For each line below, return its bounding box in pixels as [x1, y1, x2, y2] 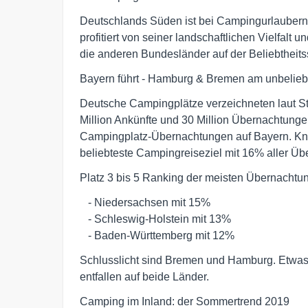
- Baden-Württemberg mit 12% [88, 230, 234, 241]
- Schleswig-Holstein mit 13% [80, 213, 88, 225]
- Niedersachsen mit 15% [80, 197, 88, 208]
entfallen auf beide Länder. [80, 271, 209, 283]
